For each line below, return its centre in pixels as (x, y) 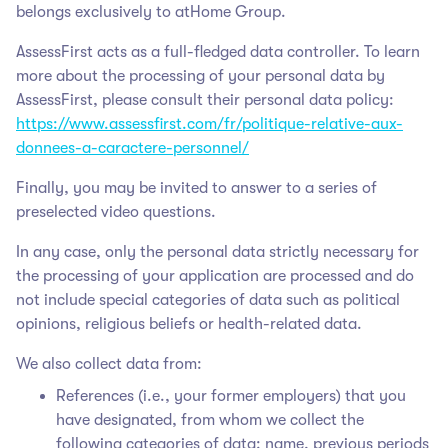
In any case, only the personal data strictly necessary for (217, 251)
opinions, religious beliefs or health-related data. (189, 323)
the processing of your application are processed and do (215, 275)
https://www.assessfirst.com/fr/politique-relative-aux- (209, 123)
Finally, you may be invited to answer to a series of (196, 187)
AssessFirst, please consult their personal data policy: (205, 99)
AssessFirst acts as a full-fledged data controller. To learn (218, 51)
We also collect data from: (109, 363)
